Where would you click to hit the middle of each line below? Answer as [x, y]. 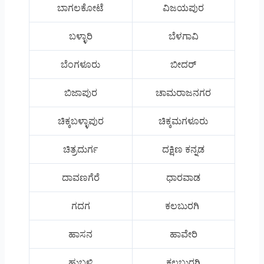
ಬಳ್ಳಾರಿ [80, 37]
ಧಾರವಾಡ [184, 178]
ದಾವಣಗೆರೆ [80, 178]
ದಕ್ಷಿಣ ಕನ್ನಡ [184, 150]
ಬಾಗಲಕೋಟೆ [81, 8]
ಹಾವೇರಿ [183, 235]
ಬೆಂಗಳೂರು [81, 65]
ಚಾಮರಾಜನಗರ [184, 93]
